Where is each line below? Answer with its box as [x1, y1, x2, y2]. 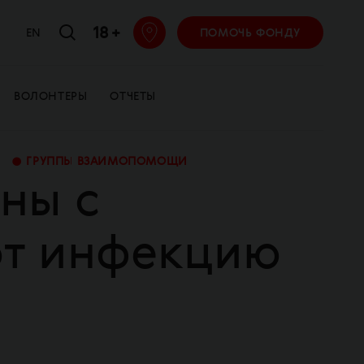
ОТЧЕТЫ [110, 91, 157, 102]
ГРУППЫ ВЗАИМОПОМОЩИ [26, 156, 188, 167]
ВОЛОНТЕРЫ [14, 91, 88, 102]
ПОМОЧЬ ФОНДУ [199, 28, 301, 39]
